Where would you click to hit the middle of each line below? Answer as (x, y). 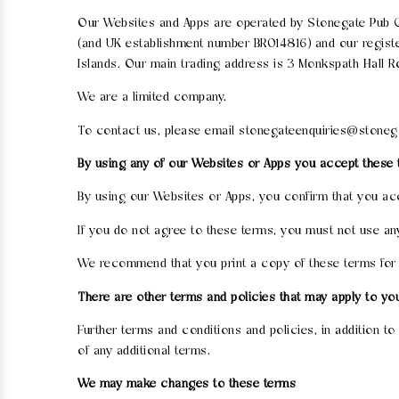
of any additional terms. (144, 352)
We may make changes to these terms (187, 385)
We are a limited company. (152, 98)
